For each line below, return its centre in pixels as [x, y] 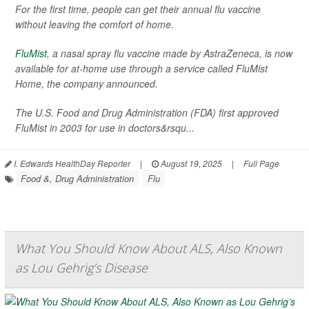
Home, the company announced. [87, 84]
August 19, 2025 [190, 163]
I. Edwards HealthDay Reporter [71, 163]
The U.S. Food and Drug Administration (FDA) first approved [147, 113]
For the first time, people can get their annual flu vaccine [138, 9]
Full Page [261, 163]
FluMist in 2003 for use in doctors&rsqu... [105, 128]
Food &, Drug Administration [77, 179]
